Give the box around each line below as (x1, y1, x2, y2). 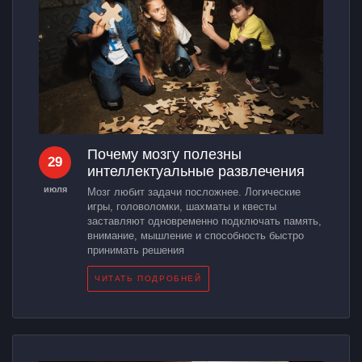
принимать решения (87, 244, 184, 257)
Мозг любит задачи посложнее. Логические (87, 186, 301, 199)
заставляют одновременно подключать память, (87, 215, 322, 228)
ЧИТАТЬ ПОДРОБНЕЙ (95, 274, 202, 284)
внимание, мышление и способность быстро (87, 229, 304, 242)
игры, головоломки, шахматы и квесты (87, 200, 276, 213)
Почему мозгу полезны (87, 146, 242, 163)
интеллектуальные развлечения (87, 163, 305, 180)
